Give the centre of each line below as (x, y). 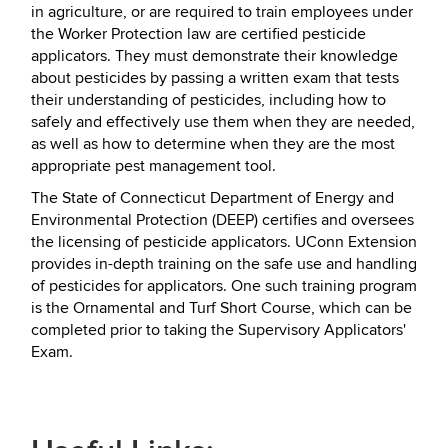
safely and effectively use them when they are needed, (223, 122)
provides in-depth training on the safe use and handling (224, 264)
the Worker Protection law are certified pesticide (198, 34)
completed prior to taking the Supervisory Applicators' (218, 330)
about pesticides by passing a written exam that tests (215, 78)
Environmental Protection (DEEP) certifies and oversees (222, 220)
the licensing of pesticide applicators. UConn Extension (224, 242)
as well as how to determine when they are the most (213, 144)
